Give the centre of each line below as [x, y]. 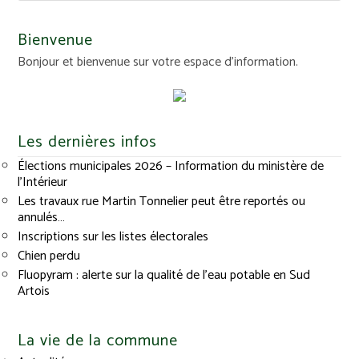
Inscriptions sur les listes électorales [113, 237]
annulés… [42, 218]
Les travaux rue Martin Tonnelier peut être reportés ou [162, 202]
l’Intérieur [43, 183]
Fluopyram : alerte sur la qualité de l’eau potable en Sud [164, 276]
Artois [34, 292]
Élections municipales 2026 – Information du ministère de [171, 167]
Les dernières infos [88, 143]
